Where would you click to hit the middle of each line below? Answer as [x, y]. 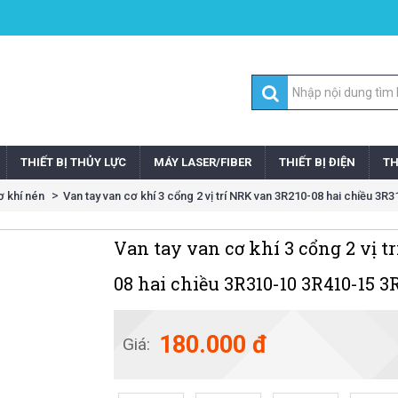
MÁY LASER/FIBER [203, 163]
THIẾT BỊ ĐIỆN [317, 163]
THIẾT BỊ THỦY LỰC [73, 163]
